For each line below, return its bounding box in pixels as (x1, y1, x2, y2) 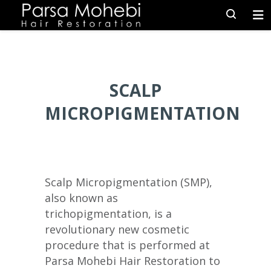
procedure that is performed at (45, 238, 210, 252)
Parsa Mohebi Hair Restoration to (45, 253, 220, 268)
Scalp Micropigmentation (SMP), (45, 175, 212, 189)
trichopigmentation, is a (45, 206, 172, 221)
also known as (45, 191, 118, 205)
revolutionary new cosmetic (45, 222, 189, 237)
